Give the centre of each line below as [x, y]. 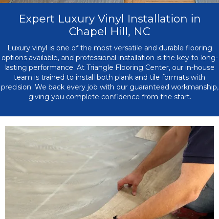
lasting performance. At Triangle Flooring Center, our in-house [109, 68]
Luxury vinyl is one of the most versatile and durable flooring [109, 48]
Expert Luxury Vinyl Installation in [109, 19]
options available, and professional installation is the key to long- [109, 58]
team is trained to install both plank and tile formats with [109, 77]
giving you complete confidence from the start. [109, 97]
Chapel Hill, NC [109, 32]
